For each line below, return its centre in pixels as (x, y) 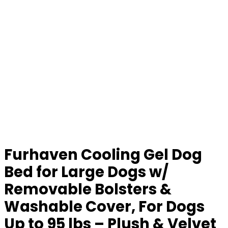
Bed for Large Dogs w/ (86, 172)
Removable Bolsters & (88, 189)
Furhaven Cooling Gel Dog (103, 155)
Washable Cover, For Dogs (104, 207)
